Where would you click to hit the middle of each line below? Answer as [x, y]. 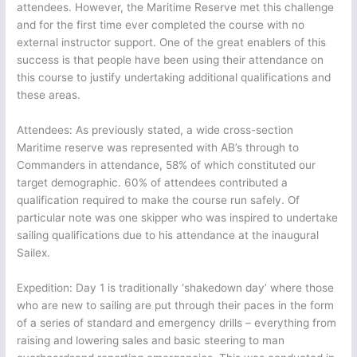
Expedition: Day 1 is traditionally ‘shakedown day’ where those [176, 287]
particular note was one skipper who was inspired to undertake [178, 217]
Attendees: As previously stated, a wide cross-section [155, 129]
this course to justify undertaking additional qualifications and [174, 77]
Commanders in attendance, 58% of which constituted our [167, 165]
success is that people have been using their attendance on [171, 59]
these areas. [49, 94]
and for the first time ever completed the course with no [161, 24]
